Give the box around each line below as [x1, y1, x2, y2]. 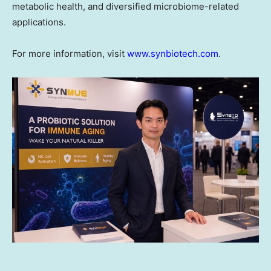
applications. [12, 16, 66, 28]
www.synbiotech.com [127, 48, 218, 60]
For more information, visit [12, 48, 127, 60]
